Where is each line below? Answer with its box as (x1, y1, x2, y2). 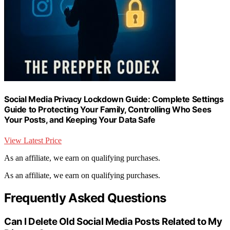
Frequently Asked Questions (4, 190, 166, 205)
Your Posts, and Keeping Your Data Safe (4, 114, 156, 125)
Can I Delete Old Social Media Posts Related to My (4, 215, 222, 227)
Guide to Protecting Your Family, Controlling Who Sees (4, 104, 212, 115)
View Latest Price (4, 136, 62, 145)
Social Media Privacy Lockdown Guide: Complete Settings (4, 94, 224, 105)
